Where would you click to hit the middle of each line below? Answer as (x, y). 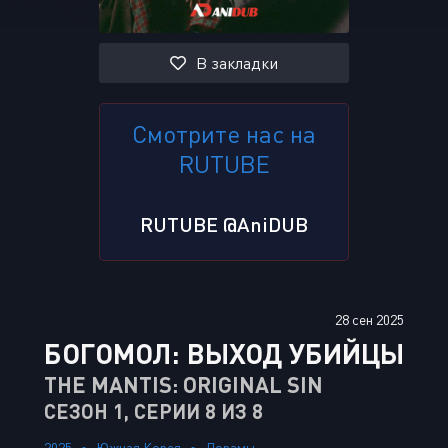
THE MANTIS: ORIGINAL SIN (183, 384)
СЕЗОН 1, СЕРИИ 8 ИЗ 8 (153, 411)
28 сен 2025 (369, 319)
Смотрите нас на (224, 133)
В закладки (237, 63)
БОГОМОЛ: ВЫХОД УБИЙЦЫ (224, 353)
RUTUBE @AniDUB (224, 224)
